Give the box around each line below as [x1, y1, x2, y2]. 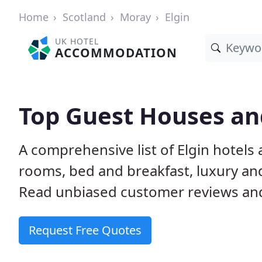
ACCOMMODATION [55, 44, 178, 61]
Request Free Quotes [29, 222, 142, 238]
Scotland [63, 10, 106, 24]
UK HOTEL [55, 36, 99, 47]
